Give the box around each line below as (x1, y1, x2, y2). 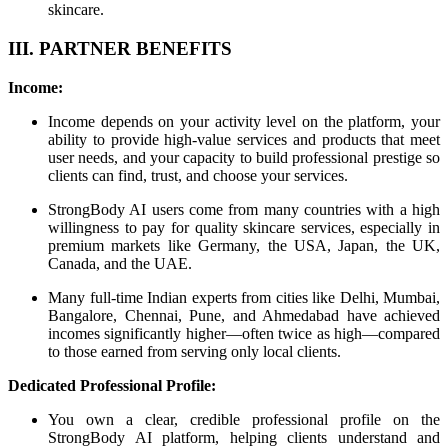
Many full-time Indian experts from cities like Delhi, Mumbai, (48, 288, 440, 306)
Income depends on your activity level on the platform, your (48, 112, 440, 130)
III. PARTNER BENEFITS (8, 37, 232, 59)
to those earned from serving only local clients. (48, 342, 341, 360)
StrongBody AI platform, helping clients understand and (48, 428, 440, 446)
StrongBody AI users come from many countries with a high (48, 200, 440, 218)
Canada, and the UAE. (48, 254, 192, 272)
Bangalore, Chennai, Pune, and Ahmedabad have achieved (48, 306, 440, 324)
